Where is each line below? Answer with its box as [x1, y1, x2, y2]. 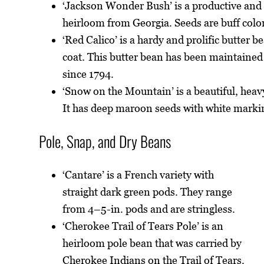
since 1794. [62, 67, 114, 80]
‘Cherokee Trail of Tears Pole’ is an [62, 219, 224, 232]
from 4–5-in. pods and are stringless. [62, 202, 236, 215]
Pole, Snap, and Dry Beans [39, 130, 171, 153]
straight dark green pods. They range [62, 185, 233, 198]
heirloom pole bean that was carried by [62, 236, 242, 249]
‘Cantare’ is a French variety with [62, 168, 214, 181]
